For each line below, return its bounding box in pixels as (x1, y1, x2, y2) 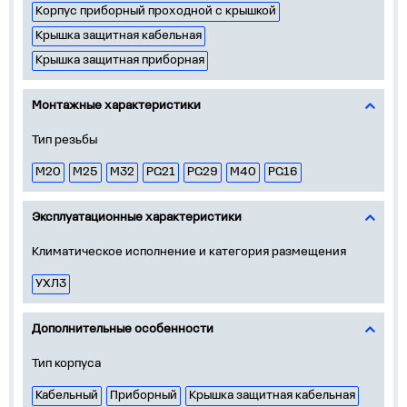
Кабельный (35, 389, 98, 402)
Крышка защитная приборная (35, 54, 204, 67)
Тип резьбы (32, 134, 97, 147)
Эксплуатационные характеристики (32, 211, 242, 224)
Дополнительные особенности (32, 323, 213, 336)
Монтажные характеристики (32, 99, 201, 113)
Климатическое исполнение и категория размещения (32, 245, 346, 259)
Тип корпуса (32, 357, 101, 371)
